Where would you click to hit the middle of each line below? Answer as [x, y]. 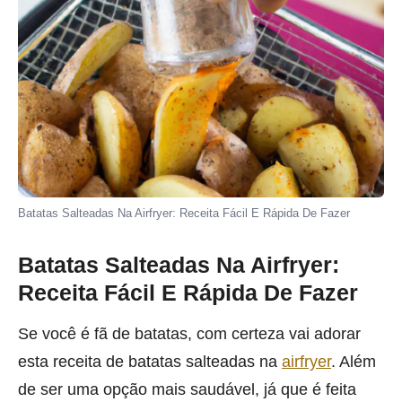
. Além [354, 362]
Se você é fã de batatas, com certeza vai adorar [189, 334]
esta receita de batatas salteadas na [150, 362]
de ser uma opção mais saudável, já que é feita [187, 389]
